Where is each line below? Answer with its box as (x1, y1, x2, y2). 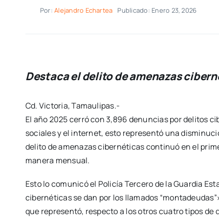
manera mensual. (25, 154, 90, 166)
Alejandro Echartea (54, 6, 113, 15)
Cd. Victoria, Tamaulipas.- (25, 100, 120, 111)
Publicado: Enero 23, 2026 (117, 6, 197, 15)
